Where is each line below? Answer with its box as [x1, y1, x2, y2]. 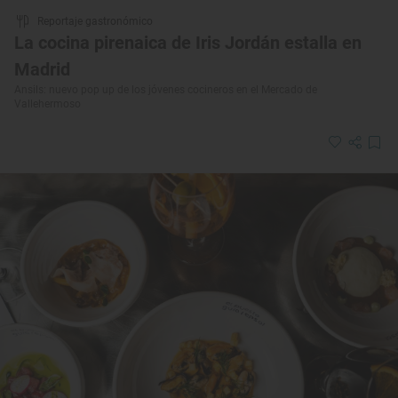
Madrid [14, 58, 70, 80]
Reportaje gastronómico [37, 14, 153, 28]
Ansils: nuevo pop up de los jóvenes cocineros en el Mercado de [14, 83, 317, 96]
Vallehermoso [14, 97, 81, 110]
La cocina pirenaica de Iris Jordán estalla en [14, 31, 362, 53]
